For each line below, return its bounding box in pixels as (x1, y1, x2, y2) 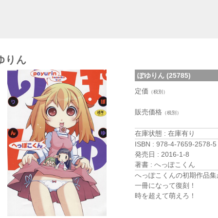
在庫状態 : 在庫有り (135, 129, 195, 137)
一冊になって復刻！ (135, 182, 196, 189)
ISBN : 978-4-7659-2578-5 (135, 140, 217, 148)
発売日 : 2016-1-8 (135, 150, 189, 158)
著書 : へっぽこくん (135, 161, 195, 168)
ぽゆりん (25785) (137, 72, 191, 79)
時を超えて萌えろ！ (135, 192, 196, 200)
